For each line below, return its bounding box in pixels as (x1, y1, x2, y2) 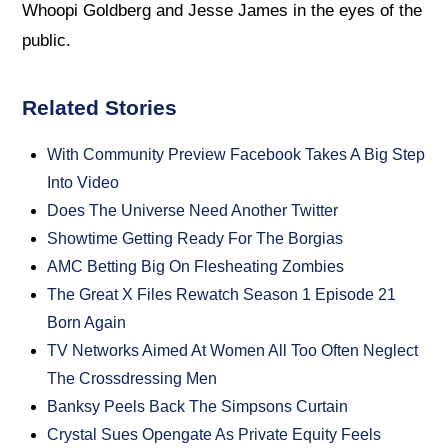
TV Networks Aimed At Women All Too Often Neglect (47, 342, 419, 360)
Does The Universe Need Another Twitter (47, 202, 339, 220)
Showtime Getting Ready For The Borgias (47, 230, 344, 248)
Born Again (47, 314, 127, 332)
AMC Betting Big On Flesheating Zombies (47, 258, 345, 276)
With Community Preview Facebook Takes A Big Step (47, 146, 426, 164)
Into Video (47, 174, 120, 192)
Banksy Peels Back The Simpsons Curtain (47, 398, 349, 416)
